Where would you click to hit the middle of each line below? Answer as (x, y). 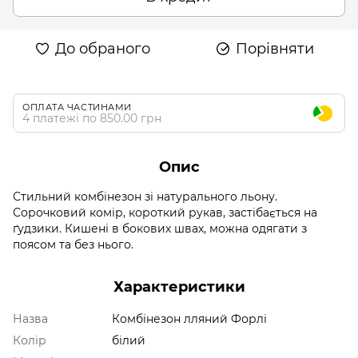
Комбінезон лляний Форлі (189, 318)
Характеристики (179, 286)
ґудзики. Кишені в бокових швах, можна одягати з (160, 228)
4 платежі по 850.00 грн (92, 118)
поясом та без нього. (73, 244)
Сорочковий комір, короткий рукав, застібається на (165, 212)
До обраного (102, 48)
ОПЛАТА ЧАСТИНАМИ (77, 107)
